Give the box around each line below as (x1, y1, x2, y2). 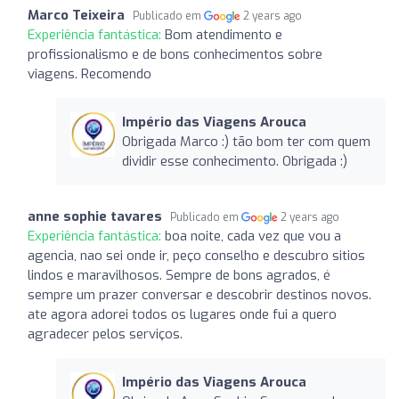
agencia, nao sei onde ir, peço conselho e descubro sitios (28, 246, 365, 265)
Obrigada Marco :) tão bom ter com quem (121, 132, 370, 151)
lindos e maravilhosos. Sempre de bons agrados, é (28, 265, 330, 284)
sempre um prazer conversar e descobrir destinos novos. (28, 285, 371, 304)
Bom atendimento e (165, 25, 282, 44)
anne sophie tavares (28, 207, 162, 225)
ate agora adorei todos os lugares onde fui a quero (28, 305, 337, 323)
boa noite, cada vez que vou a (165, 226, 341, 245)
